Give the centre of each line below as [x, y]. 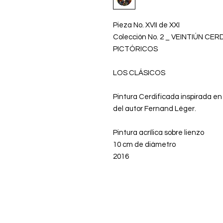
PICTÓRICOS [135, 49]
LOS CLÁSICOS [139, 73]
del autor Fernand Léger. [155, 109]
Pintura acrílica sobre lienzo [159, 133]
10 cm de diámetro [144, 145]
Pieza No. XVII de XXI [146, 25]
